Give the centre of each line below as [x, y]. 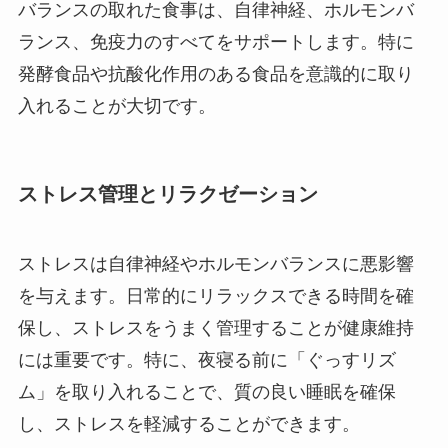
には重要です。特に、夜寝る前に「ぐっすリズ [206, 359]
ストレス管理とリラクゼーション [167, 194]
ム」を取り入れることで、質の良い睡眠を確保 [206, 391]
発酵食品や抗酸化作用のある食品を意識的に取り [215, 74]
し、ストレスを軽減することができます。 [188, 423]
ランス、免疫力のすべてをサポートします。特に [215, 42]
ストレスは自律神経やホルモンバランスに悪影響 [215, 263]
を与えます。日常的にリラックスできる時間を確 [215, 295]
